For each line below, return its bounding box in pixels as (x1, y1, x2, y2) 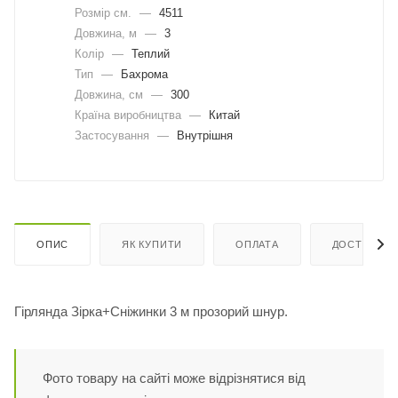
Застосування (75, 128, 153, 142)
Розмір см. (75, 5, 135, 20)
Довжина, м (75, 26, 140, 40)
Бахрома (117, 67, 168, 81)
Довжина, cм (75, 87, 147, 101)
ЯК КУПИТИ (122, 239, 183, 251)
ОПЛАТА (235, 239, 279, 251)
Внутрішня (173, 128, 233, 142)
